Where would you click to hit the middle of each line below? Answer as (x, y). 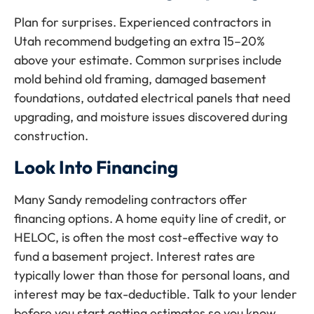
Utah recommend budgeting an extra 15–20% (139, 41)
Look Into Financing (96, 167)
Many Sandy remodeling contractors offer (131, 199)
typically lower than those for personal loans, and (152, 275)
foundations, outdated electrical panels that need (152, 98)
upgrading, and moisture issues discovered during (151, 117)
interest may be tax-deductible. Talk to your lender (156, 294)
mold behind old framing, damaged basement (140, 79)
